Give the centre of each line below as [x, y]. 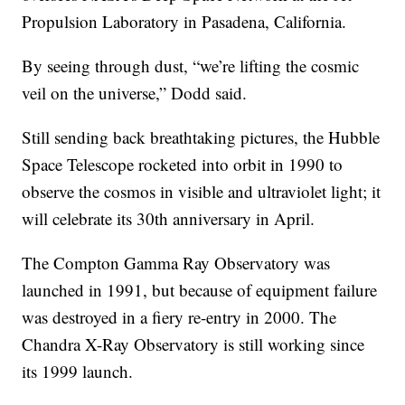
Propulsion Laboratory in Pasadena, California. [184, 22]
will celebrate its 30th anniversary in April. [169, 219]
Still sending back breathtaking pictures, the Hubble [201, 137]
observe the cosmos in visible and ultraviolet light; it [202, 192]
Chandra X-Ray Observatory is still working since [193, 344]
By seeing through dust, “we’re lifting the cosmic [191, 66]
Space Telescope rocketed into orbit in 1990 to [183, 165]
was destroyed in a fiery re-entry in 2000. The [179, 317]
